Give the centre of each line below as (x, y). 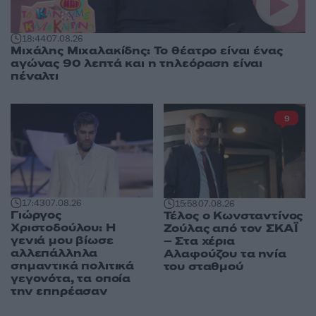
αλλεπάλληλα (54, 254)
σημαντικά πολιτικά (73, 266)
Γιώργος (36, 215)
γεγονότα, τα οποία (71, 279)
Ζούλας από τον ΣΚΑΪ (231, 229)
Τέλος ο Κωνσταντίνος (233, 216)
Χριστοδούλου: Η (63, 228)
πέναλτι (35, 77)
